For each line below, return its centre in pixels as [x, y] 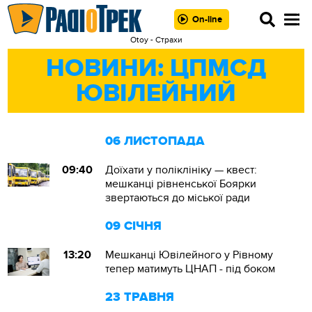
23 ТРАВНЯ [140, 297]
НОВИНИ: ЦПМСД [156, 68]
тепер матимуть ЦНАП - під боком [190, 269]
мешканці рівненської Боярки [181, 184]
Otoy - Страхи [156, 40]
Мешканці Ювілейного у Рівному [189, 255]
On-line [207, 19]
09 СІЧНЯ [134, 226]
